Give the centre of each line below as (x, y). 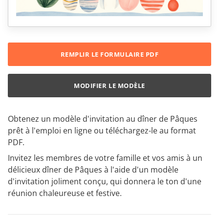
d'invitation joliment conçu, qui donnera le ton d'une (105, 182)
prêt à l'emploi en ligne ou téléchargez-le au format (102, 131)
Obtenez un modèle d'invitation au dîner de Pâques (103, 119)
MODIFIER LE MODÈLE (109, 86)
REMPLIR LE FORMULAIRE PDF (109, 55)
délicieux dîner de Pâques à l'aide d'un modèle (93, 170)
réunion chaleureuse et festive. (65, 193)
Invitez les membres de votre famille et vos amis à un (105, 158)
